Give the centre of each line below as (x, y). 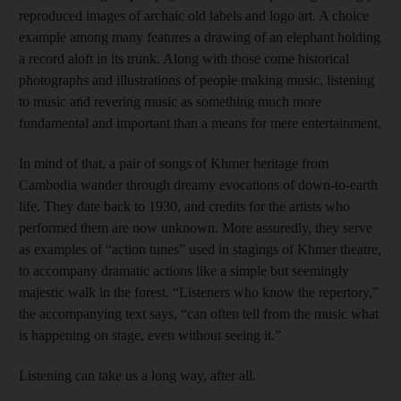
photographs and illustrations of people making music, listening (196, 80)
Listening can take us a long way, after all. (137, 375)
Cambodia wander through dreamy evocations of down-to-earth (198, 184)
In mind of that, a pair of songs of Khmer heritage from (174, 163)
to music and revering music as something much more (170, 101)
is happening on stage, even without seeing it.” (150, 335)
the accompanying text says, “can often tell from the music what (199, 313)
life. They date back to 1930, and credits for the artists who (184, 206)
